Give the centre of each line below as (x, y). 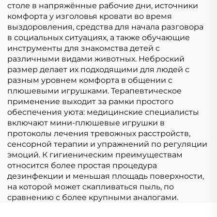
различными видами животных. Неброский (96, 59)
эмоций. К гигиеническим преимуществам (95, 155)
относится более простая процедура (82, 165)
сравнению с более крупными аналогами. (93, 197)
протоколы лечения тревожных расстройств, (99, 133)
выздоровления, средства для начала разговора (105, 27)
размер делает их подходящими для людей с (98, 69)
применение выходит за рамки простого (90, 101)
